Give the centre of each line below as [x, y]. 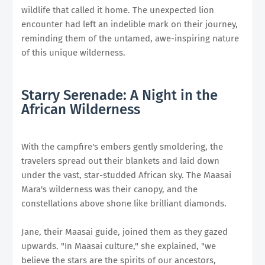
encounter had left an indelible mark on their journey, [130, 24]
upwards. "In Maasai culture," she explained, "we [119, 246]
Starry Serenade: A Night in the [119, 95]
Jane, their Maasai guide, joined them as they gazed [125, 232]
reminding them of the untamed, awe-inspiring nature [130, 38]
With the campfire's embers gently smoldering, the [122, 146]
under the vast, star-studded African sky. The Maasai [126, 175]
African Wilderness [81, 109]
